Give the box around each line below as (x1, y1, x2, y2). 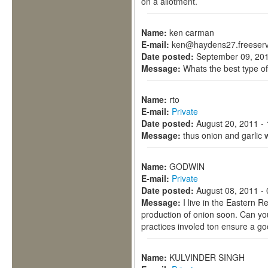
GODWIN (169, 160, 205, 172)
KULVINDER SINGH (169, 251, 245, 263)
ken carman (169, 26, 214, 38)
